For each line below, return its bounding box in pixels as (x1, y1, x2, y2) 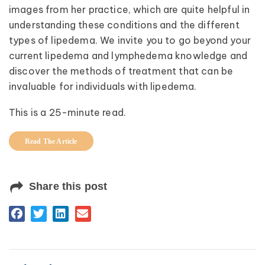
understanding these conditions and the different (9, 18, 240, 31)
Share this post (29, 180, 108, 193)
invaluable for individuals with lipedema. (9, 80, 197, 92)
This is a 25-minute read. (9, 106, 126, 119)
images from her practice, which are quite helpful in (9, 3, 250, 15)
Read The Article (25, 137, 77, 146)
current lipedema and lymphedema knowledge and (9, 49, 248, 62)
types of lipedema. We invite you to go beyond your (9, 34, 251, 46)
